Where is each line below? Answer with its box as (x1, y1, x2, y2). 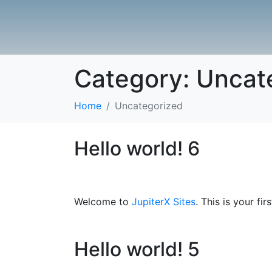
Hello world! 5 (74, 237, 200, 261)
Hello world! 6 (74, 137, 200, 160)
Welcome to (74, 195, 132, 208)
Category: (74, 64, 196, 93)
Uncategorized (115, 100, 183, 112)
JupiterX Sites (132, 195, 195, 208)
